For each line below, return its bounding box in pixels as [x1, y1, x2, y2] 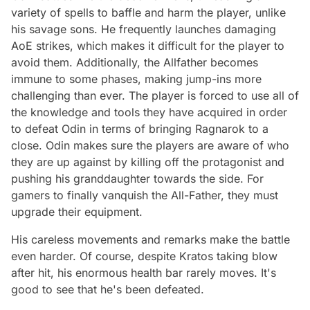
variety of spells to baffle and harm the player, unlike [11, 5, 286, 19]
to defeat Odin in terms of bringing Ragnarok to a [11, 121, 268, 136]
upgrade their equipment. [11, 204, 143, 219]
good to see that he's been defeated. [11, 282, 204, 296]
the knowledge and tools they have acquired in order [11, 104, 287, 119]
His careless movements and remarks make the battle [11, 232, 290, 246]
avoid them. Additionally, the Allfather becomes [11, 55, 258, 69]
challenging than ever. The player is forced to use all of [11, 88, 299, 102]
